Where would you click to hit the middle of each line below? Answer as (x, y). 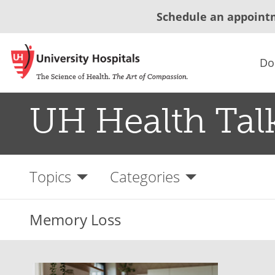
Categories (145, 176)
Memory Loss (75, 219)
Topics (50, 176)
